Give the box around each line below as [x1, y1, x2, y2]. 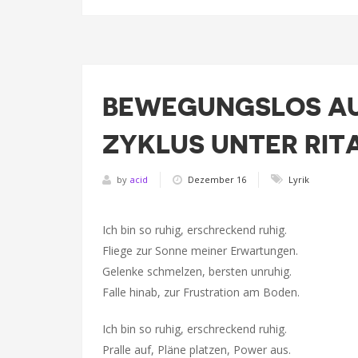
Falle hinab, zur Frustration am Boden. [102, 284, 300, 300]
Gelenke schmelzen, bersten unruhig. [102, 264, 292, 279]
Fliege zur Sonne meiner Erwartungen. [102, 243, 298, 258]
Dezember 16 [188, 173, 246, 185]
